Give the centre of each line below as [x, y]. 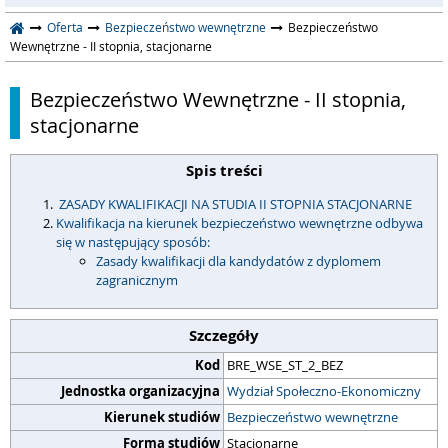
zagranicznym [137, 280]
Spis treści [224, 170]
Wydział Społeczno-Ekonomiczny [324, 391]
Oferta [65, 27]
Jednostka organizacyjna [140, 391]
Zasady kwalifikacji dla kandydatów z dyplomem [238, 261]
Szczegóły [224, 335]
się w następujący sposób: [133, 242]
